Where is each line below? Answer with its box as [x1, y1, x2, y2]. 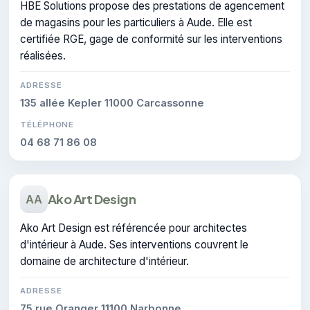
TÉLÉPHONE [20, 119, 75, 129]
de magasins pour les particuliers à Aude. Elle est [20, 15, 252, 29]
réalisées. [20, 48, 66, 62]
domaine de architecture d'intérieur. [20, 254, 189, 268]
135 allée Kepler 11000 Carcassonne [20, 96, 204, 109]
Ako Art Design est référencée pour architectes [20, 221, 247, 235]
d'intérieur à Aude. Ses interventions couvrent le [20, 237, 248, 251]
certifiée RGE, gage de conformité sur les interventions [20, 32, 282, 46]
